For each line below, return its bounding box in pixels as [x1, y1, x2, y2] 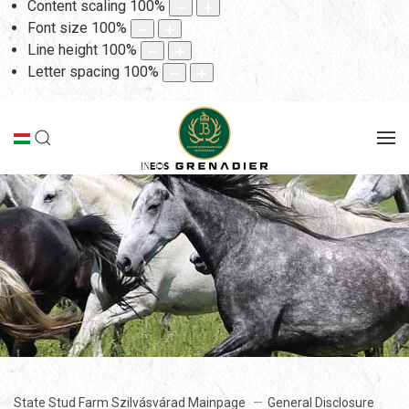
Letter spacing [27, 63, 120, 81]
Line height [27, 41, 98, 59]
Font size [27, 19, 88, 37]
